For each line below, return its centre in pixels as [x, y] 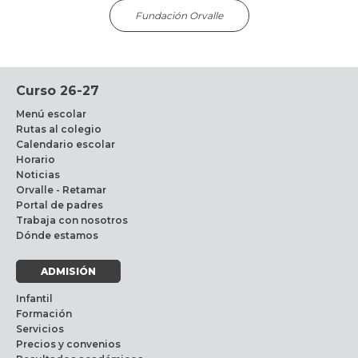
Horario [36, 159]
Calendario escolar [66, 144]
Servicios [40, 328]
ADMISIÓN [68, 271]
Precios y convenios [68, 344]
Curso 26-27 [58, 90]
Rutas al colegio [59, 129]
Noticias [38, 174]
